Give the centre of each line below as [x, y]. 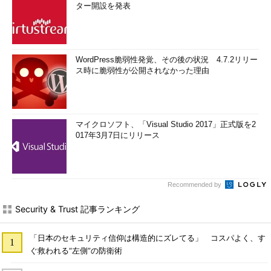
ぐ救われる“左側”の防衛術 [76, 250]
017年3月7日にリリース [118, 135]
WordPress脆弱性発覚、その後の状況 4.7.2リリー [167, 60]
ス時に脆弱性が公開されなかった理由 [142, 70]
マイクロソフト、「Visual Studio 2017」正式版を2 [166, 124]
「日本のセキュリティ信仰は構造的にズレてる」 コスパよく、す [147, 238]
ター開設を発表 [103, 6]
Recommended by [195, 184]
